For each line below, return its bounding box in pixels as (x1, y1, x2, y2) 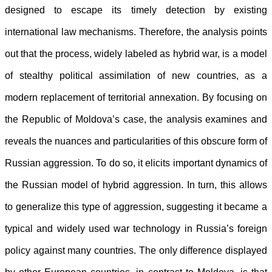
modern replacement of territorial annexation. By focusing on (5, 92, 267, 103)
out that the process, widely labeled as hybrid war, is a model (5, 49, 267, 59)
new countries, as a (171, 70, 267, 81)
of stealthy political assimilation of (5, 70, 172, 81)
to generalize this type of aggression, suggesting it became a (5, 202, 267, 212)
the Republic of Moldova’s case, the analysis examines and (5, 114, 267, 125)
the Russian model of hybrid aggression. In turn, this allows (5, 180, 267, 191)
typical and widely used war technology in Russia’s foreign (5, 223, 267, 234)
